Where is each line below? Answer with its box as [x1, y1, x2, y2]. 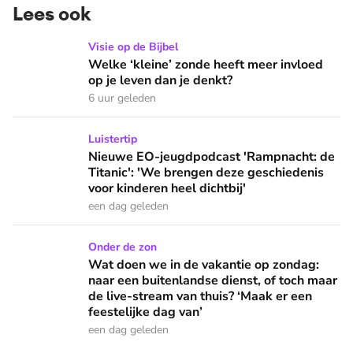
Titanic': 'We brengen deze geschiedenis [88, 164, 324, 182]
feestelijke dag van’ [88, 303, 203, 321]
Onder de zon [88, 240, 157, 255]
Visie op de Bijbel [88, 39, 178, 55]
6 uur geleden [88, 91, 156, 106]
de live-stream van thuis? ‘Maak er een [88, 288, 312, 306]
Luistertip [88, 132, 137, 147]
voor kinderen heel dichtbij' [88, 180, 246, 198]
